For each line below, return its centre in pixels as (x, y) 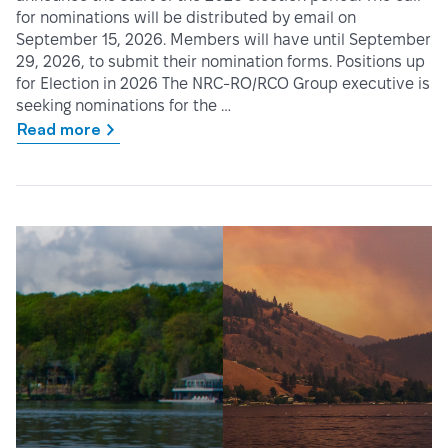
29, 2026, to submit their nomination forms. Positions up (220, 62)
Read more (59, 129)
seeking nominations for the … (123, 106)
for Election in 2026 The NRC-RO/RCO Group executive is (223, 84)
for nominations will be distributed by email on (186, 18)
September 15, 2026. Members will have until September (223, 40)
